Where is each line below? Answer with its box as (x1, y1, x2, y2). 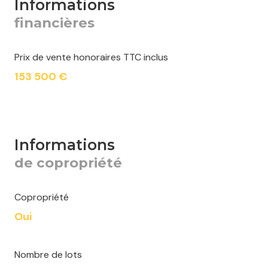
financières (14, 14, 95, 32)
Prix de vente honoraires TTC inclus (14, 51, 168, 64)
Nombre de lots (14, 248, 82, 261)
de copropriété (14, 154, 122, 172)
